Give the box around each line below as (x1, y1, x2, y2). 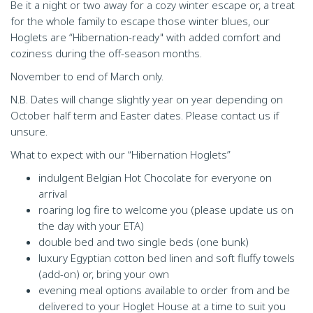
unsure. (10, 124, 48, 138)
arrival (38, 187, 67, 201)
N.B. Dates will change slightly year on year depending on (10, 92, 283, 106)
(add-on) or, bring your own (38, 267, 169, 281)
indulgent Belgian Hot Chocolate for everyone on (38, 170, 272, 184)
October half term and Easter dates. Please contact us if (10, 108, 279, 122)
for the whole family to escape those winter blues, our (10, 14, 270, 28)
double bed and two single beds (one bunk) (38, 235, 249, 249)
